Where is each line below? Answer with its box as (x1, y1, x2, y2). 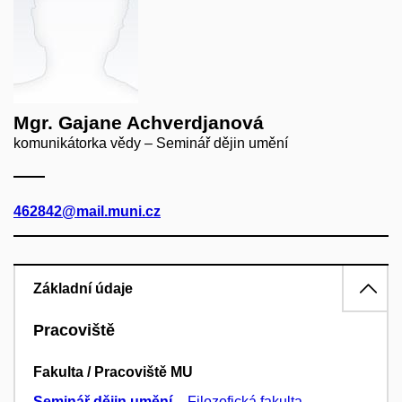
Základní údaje (33, 280, 133, 296)
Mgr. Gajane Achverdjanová (13, 111, 264, 133)
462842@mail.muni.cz (13, 203, 161, 219)
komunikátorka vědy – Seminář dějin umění (13, 135, 288, 151)
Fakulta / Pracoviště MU (33, 364, 193, 380)
